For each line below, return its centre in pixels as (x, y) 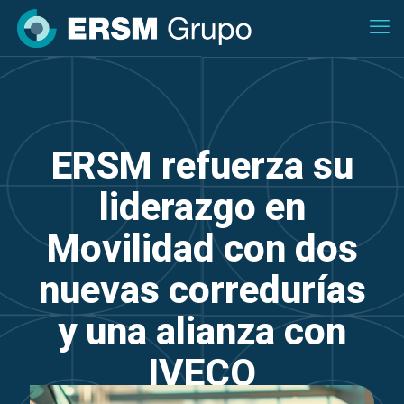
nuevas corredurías (202, 290)
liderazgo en (202, 207)
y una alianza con (202, 331)
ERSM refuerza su (202, 165)
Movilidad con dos (202, 248)
